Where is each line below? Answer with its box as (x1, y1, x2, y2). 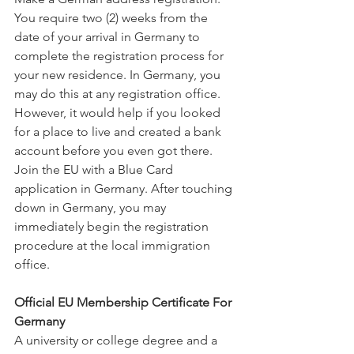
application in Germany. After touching (14, 181, 235, 196)
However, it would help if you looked (14, 105, 224, 120)
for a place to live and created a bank (14, 124, 224, 139)
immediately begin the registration (14, 219, 212, 234)
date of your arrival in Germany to (14, 29, 203, 44)
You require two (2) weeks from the (14, 10, 211, 25)
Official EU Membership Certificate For (14, 295, 235, 310)
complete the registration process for (14, 48, 227, 63)
